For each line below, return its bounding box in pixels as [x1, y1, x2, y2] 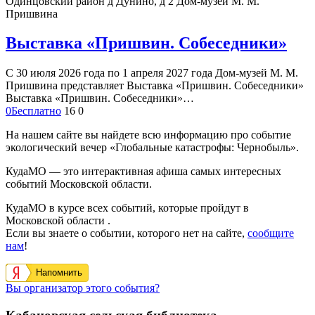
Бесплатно [11, 105, 61, 117]
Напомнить [36, 267, 82, 278]
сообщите [247, 227, 294, 240]
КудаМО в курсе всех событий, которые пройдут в [6, 202, 249, 214]
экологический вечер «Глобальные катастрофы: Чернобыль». [6, 141, 299, 154]
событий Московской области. [6, 178, 152, 191]
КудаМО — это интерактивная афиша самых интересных [6, 165, 281, 178]
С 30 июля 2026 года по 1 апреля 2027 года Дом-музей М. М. [6, 67, 298, 79]
